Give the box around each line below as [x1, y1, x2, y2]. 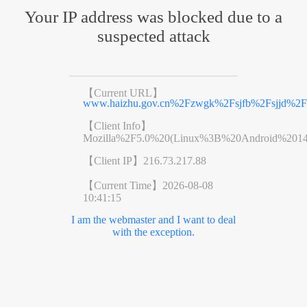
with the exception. [112, 225, 195, 238]
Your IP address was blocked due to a [25, 7, 282, 26]
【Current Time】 [82, 179, 162, 191]
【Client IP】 [82, 154, 143, 167]
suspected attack [97, 26, 210, 45]
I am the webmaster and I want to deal [71, 213, 236, 225]
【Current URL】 [82, 86, 163, 99]
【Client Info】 [82, 119, 151, 132]
